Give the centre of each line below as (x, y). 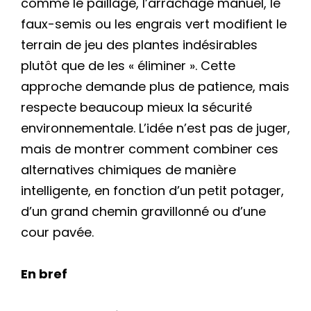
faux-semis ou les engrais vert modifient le (154, 24)
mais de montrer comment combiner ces (150, 149)
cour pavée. (57, 232)
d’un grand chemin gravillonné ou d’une (143, 211)
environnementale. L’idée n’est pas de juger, (155, 128)
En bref (44, 274)
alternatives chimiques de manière (128, 169)
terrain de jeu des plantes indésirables (139, 44)
